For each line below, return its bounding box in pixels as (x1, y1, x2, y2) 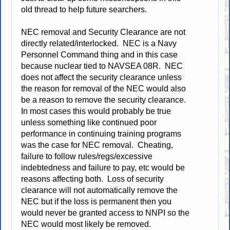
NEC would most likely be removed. (21, 219, 151, 228)
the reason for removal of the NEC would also (21, 84, 186, 93)
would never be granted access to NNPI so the (21, 208, 190, 217)
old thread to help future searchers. (21, 5, 147, 14)
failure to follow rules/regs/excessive (21, 151, 153, 161)
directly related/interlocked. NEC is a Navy (21, 39, 177, 48)
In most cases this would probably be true (21, 106, 171, 116)
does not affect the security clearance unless (21, 72, 182, 82)
